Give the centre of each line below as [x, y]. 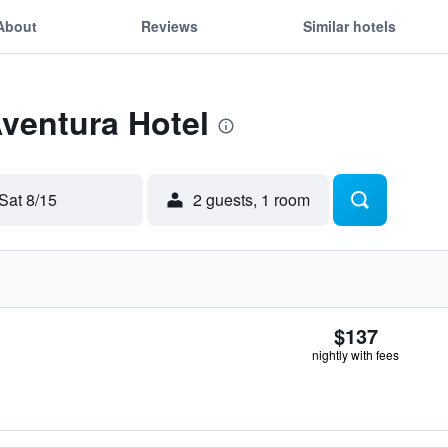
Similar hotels [349, 25]
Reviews [170, 25]
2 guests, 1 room [251, 199]
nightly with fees [355, 354]
